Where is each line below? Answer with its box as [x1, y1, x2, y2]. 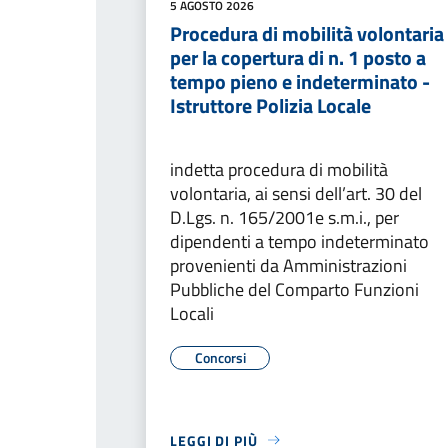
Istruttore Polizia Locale [170, 89, 371, 121]
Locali [170, 299, 214, 327]
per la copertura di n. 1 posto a [170, 41, 426, 73]
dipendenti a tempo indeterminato [170, 227, 429, 255]
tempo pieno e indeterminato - [170, 65, 430, 97]
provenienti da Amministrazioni [170, 251, 407, 279]
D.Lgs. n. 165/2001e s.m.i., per [170, 203, 399, 231]
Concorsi [194, 346, 246, 368]
